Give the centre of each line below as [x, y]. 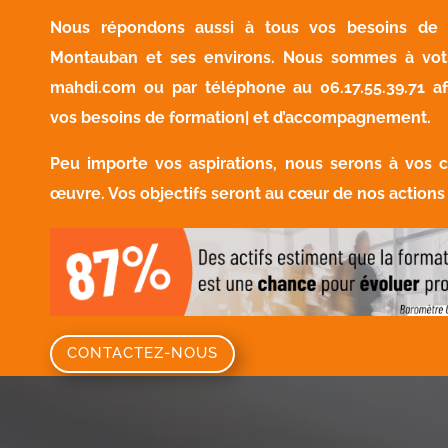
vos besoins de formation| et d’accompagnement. [240, 118]
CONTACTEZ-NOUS [142, 353]
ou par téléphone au [228, 88]
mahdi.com [93, 88]
